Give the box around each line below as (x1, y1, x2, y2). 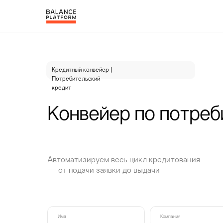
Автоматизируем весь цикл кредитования (47, 157, 200, 164)
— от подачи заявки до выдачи (47, 167, 160, 175)
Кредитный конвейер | (52, 67, 112, 73)
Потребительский (52, 76, 100, 82)
